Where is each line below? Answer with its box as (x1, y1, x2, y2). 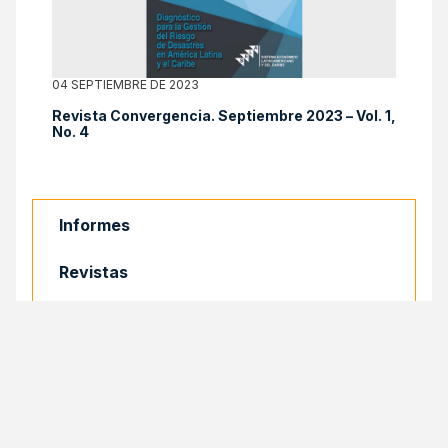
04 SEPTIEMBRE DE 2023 (52, 77, 199, 93)
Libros (59, 309, 108, 330)
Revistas (59, 262, 128, 283)
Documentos (59, 356, 161, 377)
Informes (59, 215, 130, 236)
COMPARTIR (54, 427, 149, 445)
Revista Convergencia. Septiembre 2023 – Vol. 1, (52, 107, 396, 125)
